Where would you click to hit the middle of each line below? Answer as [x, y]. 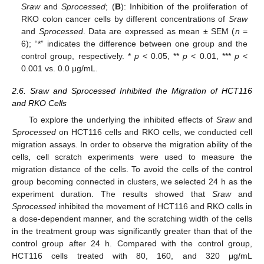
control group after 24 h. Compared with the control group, [132, 244]
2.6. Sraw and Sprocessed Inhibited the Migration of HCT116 [132, 91]
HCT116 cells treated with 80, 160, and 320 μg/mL [132, 256]
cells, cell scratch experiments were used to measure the [132, 157]
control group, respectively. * [78, 56]
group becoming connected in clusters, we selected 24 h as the [132, 182]
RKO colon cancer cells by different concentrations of [125, 19]
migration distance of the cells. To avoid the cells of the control [132, 169]
